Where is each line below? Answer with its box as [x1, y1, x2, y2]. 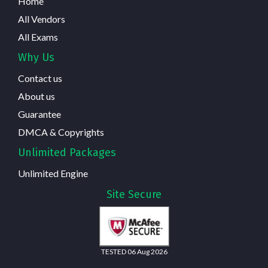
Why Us [18, 50, 54, 64]
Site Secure [106, 187, 162, 201]
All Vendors [18, 13, 65, 25]
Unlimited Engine [18, 167, 88, 179]
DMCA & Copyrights [18, 126, 104, 138]
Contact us [18, 72, 62, 84]
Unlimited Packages [18, 145, 116, 159]
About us [18, 90, 55, 102]
